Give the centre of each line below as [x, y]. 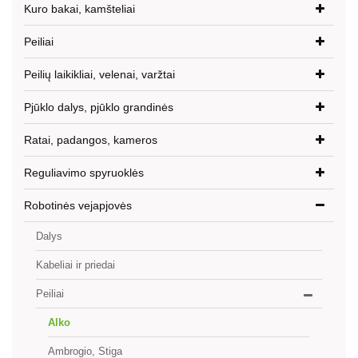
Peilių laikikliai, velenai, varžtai [99, 74]
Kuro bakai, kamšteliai [80, 9]
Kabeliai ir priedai [76, 265]
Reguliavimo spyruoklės [84, 173]
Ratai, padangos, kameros [91, 140]
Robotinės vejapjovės [78, 205]
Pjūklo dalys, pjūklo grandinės [99, 107]
